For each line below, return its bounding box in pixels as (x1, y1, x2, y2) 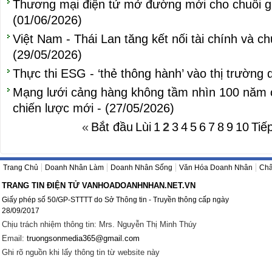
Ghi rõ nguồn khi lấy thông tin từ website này (2, 248, 160, 257)
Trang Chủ (3, 163, 38, 172)
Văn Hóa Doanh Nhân (179, 163, 253, 172)
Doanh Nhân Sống (110, 163, 172, 172)
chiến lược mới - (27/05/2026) (13, 101, 174, 115)
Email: (2, 234, 27, 243)
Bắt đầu (91, 120, 133, 134)
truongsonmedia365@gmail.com (27, 234, 140, 243)
